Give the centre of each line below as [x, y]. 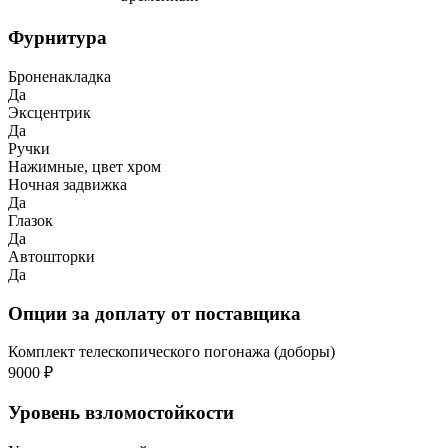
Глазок [30, 220]
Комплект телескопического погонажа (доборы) [171, 352]
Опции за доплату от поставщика [154, 313]
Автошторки [51, 256]
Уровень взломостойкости [121, 413]
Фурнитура [57, 38]
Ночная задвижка [67, 184]
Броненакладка [59, 76]
